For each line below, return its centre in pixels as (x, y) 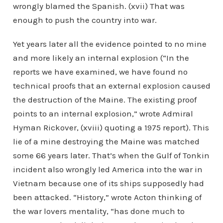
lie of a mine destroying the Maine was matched (106, 141)
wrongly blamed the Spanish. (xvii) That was (99, 6)
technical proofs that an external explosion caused (111, 86)
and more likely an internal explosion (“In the (101, 58)
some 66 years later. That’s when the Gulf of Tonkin (111, 155)
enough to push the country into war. (85, 20)
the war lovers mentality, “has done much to (99, 211)
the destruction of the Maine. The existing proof (105, 100)
